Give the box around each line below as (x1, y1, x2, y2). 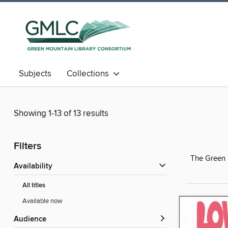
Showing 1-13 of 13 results (14, 108, 108, 120)
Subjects (19, 68, 51, 79)
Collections (67, 68, 113, 79)
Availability (19, 162, 52, 172)
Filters (14, 140, 41, 153)
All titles (22, 181, 45, 190)
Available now (22, 197, 63, 206)
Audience (19, 215, 46, 224)
